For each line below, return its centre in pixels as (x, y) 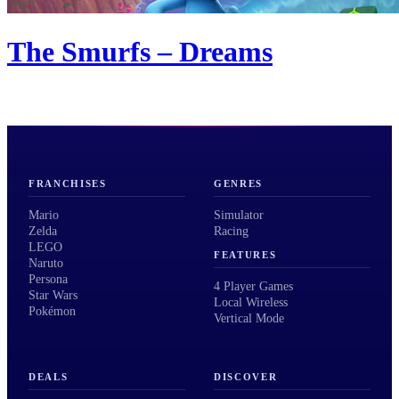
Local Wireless (251, 302)
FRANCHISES (68, 184)
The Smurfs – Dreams (140, 51)
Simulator (239, 216)
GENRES (239, 184)
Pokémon (52, 312)
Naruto (46, 264)
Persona (48, 280)
